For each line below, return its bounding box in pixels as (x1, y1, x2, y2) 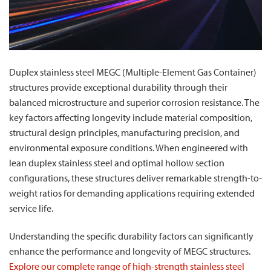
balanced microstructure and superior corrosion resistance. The (9, 96, 260, 108)
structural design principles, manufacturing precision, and (9, 126, 240, 139)
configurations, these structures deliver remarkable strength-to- (9, 172, 262, 184)
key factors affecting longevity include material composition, (9, 111, 252, 123)
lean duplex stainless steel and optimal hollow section (9, 157, 224, 169)
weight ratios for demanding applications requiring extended (9, 187, 255, 199)
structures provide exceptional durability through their (9, 81, 227, 93)
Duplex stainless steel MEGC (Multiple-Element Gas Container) (9, 66, 256, 78)
